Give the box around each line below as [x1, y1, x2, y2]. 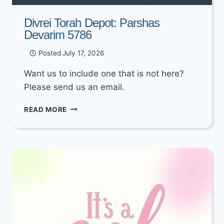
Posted [38, 48, 61, 57]
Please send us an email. [24, 81, 124, 92]
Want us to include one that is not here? [24, 68, 184, 78]
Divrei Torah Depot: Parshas [24, 16, 160, 30]
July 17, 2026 [62, 48, 104, 57]
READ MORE [24, 105, 67, 113]
